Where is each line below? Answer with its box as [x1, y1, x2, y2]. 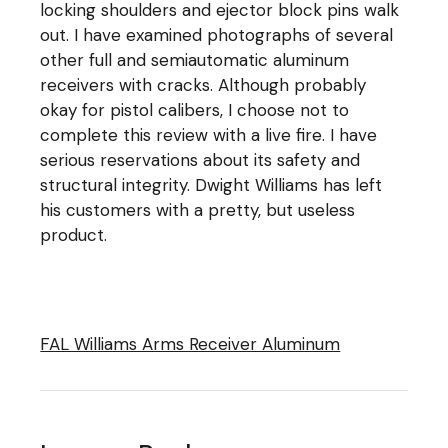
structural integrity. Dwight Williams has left [40, 173, 383, 196]
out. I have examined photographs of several [40, 23, 394, 46]
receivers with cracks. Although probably [40, 73, 367, 96]
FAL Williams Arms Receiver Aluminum [40, 332, 341, 355]
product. [40, 223, 108, 246]
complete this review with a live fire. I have [40, 123, 378, 146]
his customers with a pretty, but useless [40, 198, 356, 221]
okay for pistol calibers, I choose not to [40, 98, 350, 121]
